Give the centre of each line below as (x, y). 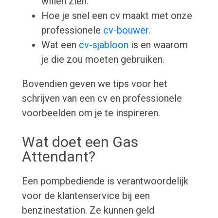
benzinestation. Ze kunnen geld (88, 210)
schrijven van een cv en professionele (102, 99)
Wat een (60, 45)
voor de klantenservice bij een (86, 196)
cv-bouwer (126, 30)
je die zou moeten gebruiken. (103, 60)
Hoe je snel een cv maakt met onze (117, 16)
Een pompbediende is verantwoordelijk (105, 181)
